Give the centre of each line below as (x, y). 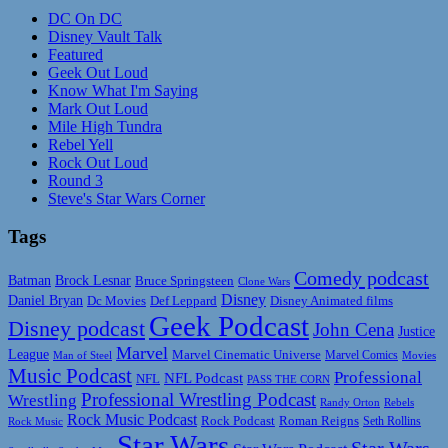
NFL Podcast (203, 378)
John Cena (353, 330)
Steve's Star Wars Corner (126, 198)
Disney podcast (76, 329)
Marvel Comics (361, 355)
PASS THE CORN (288, 379)
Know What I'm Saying (123, 90)
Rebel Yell (80, 144)
